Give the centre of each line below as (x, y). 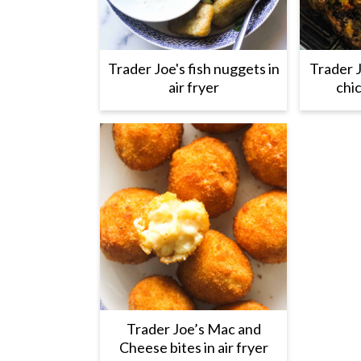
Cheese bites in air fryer (193, 347)
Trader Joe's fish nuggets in (193, 68)
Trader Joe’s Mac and (193, 329)
